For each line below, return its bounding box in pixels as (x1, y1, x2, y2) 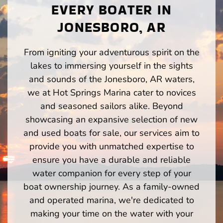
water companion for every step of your (32, 167, 191, 179)
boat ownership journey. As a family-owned (23, 180, 200, 193)
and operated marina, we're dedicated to (29, 194, 194, 206)
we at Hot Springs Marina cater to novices (27, 86, 196, 99)
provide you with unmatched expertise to (29, 140, 194, 152)
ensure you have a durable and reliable (32, 153, 191, 166)
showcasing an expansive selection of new (25, 113, 198, 125)
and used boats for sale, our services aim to (23, 126, 200, 139)
